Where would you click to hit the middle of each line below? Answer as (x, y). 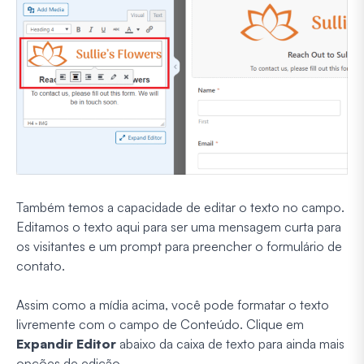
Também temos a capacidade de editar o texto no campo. (180, 207)
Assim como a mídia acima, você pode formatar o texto (173, 304)
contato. (41, 265)
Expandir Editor (66, 343)
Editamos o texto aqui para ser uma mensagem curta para (179, 226)
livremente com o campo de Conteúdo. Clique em (160, 324)
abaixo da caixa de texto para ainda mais (230, 343)
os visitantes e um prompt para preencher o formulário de (179, 246)
